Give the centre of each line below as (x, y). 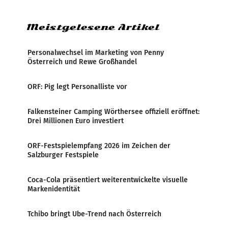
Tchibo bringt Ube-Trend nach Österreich (94, 214)
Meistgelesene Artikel (93, 27)
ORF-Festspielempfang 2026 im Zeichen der (99, 146)
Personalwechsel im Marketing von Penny (96, 53)
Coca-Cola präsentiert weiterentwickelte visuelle (108, 180)
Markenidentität (54, 189)
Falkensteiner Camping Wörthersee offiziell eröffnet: (113, 112)
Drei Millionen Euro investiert (76, 121)
